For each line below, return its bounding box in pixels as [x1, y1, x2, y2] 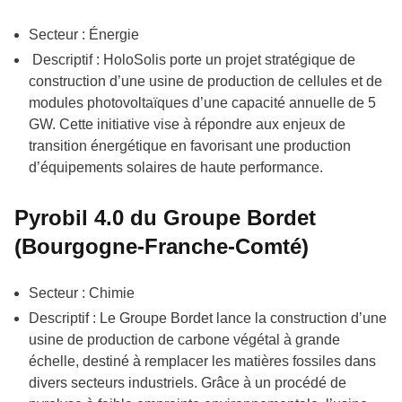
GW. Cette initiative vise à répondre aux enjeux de [29, 116, 345, 132]
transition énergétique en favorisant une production [29, 137, 351, 153]
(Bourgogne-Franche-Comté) [14, 233, 309, 258]
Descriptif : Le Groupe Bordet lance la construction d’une [29, 310, 387, 326]
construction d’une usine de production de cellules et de [29, 73, 382, 89]
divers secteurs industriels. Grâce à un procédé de [29, 374, 346, 390]
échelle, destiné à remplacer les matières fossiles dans [29, 353, 376, 369]
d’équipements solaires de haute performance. [29, 159, 323, 175]
